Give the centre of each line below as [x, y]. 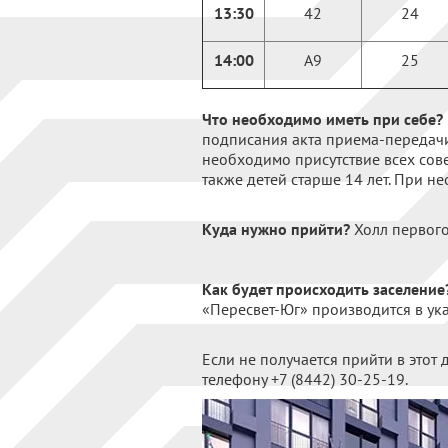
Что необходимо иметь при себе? [322, 119]
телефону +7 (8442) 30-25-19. [305, 379]
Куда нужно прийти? [276, 229]
